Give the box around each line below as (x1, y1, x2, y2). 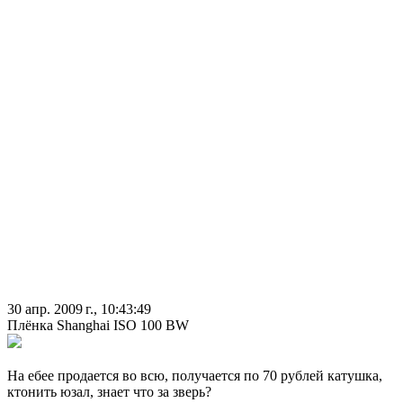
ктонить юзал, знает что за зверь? (7, 384, 211, 400)
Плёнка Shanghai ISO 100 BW (7, 318, 189, 334)
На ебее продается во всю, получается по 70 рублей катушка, (7, 368, 382, 384)
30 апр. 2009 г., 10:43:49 (7, 301, 151, 318)
